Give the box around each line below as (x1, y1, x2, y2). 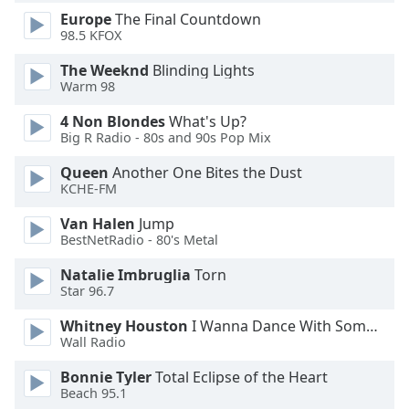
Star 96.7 (60, 282, 114, 300)
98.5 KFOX (60, 26, 121, 45)
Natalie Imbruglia (60, 265, 191, 285)
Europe (60, 9, 111, 29)
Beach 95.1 (60, 384, 127, 403)
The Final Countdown (111, 9, 261, 29)
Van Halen (60, 214, 135, 234)
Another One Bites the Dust (109, 163, 302, 183)
